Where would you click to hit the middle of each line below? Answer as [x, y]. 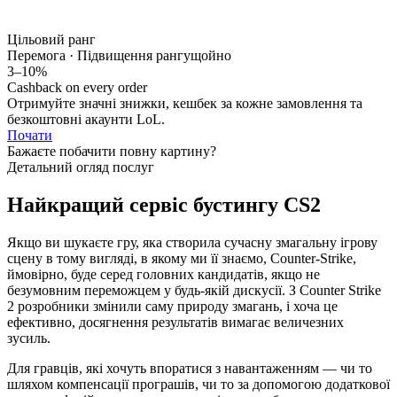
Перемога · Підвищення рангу [99, 56]
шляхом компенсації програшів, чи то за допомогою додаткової [198, 384]
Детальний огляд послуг [81, 167]
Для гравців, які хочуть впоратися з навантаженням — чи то [190, 368]
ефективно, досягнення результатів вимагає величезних [175, 322]
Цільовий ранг [51, 40]
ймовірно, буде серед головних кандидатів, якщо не [163, 274]
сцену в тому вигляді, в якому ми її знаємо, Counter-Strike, [182, 258]
